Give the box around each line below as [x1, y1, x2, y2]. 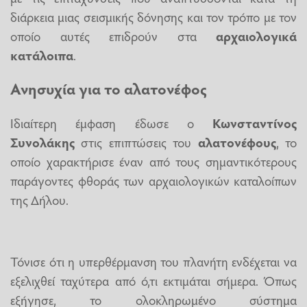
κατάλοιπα [10, 45, 73, 64]
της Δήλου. [10, 190, 69, 208]
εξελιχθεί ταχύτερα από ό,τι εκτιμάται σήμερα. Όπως [10, 271, 297, 289]
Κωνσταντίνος [212, 113, 297, 132]
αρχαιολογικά [196, 26, 297, 45]
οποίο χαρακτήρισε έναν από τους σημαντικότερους [10, 151, 297, 170]
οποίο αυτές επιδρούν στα [10, 26, 197, 45]
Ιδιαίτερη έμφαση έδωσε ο [10, 113, 212, 132]
